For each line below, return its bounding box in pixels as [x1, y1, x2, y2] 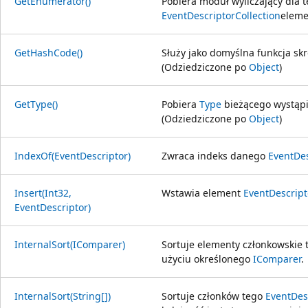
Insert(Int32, [14, 186, 71, 199]
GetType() [14, 97, 58, 111]
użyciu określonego [162, 252, 253, 265]
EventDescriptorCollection [162, 8, 280, 22]
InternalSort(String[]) [14, 289, 111, 302]
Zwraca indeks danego [162, 148, 268, 162]
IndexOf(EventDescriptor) [14, 148, 131, 162]
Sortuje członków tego [162, 289, 265, 302]
